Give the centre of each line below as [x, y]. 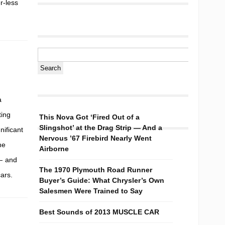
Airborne [54, 149]
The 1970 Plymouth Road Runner [96, 170]
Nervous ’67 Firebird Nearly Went [95, 138]
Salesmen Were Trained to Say [91, 191]
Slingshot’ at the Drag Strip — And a [101, 128]
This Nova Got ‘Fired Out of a [89, 117]
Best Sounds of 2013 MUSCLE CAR [99, 212]
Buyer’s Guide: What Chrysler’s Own [102, 180]
